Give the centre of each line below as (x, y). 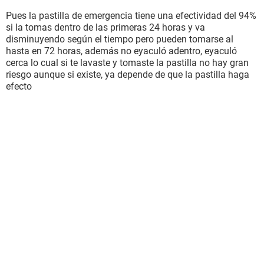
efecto (19, 86)
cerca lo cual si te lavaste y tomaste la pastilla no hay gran (127, 63)
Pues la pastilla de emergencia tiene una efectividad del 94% (131, 16)
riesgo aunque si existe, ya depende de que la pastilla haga (128, 75)
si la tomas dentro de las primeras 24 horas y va (105, 27)
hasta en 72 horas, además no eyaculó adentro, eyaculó (121, 51)
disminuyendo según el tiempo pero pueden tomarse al (120, 39)
